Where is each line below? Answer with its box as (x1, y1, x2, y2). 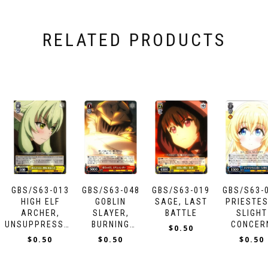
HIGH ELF (20, 196, 60, 206)
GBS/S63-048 (81, 185, 140, 195)
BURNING (92, 219, 130, 229)
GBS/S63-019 (152, 185, 211, 195)
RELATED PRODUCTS (42, 29, 226, 51)
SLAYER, (92, 208, 129, 218)
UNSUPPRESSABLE (5, 219, 87, 229)
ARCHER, (20, 208, 60, 218)
